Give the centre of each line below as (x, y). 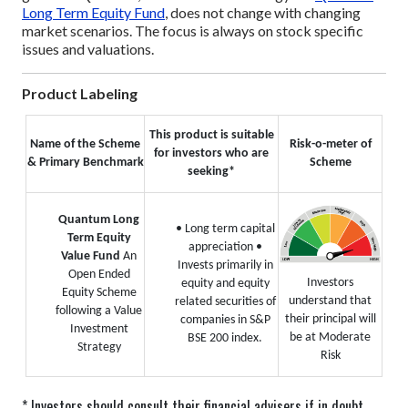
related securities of (225, 302)
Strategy (99, 348)
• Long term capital (225, 229)
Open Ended (99, 275)
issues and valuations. (88, 48)
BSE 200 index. (225, 339)
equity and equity (225, 284)
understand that (330, 301)
